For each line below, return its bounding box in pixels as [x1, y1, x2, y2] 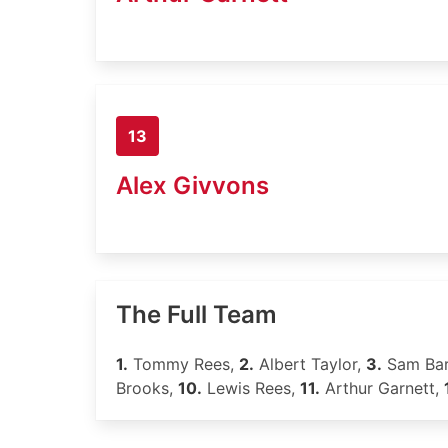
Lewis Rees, [202, 378, 300, 398]
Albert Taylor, [254, 354, 366, 374]
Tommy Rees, [128, 354, 239, 374]
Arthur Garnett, [320, 378, 444, 398]
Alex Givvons [116, 170, 269, 200]
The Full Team [116, 300, 277, 329]
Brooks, [116, 378, 178, 398]
